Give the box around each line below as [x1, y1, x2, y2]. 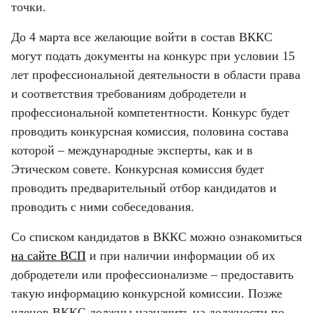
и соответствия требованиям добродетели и [11, 86, 247, 101]
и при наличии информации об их [86, 248, 275, 263]
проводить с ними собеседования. [11, 199, 194, 214]
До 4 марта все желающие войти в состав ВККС [11, 29, 272, 44]
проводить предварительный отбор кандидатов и [11, 180, 277, 195]
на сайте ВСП [11, 248, 86, 263]
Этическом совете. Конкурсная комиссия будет [11, 161, 264, 176]
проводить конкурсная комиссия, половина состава [11, 124, 289, 138]
